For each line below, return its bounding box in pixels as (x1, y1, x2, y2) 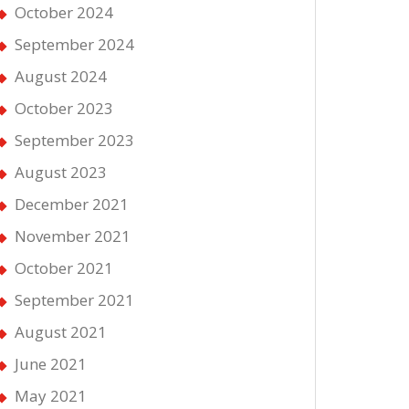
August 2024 (15, 66, 107, 88)
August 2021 (15, 321, 107, 343)
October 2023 (15, 98, 113, 120)
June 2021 (15, 353, 87, 375)
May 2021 (15, 385, 87, 407)
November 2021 (15, 225, 131, 247)
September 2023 (15, 130, 134, 152)
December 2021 (15, 194, 129, 215)
